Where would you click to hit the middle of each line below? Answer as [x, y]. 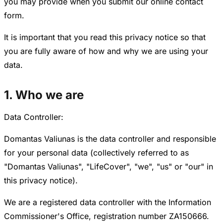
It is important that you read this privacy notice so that [105, 37]
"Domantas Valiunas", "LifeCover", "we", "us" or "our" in [109, 167]
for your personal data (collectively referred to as [96, 153]
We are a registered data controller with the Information [108, 202]
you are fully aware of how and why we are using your [106, 51]
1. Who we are [44, 95]
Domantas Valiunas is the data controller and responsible [110, 139]
